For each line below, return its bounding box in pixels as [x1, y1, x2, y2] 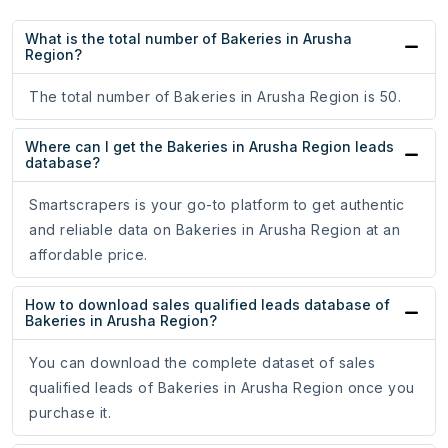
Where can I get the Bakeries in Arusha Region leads [25, 138, 394, 156]
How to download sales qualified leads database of [25, 296, 390, 314]
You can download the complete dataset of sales [29, 354, 375, 372]
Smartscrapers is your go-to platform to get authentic [29, 196, 405, 214]
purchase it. [29, 404, 111, 422]
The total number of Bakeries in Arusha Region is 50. [29, 88, 401, 106]
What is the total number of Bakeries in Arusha [25, 30, 352, 48]
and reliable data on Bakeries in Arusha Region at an [29, 221, 400, 239]
